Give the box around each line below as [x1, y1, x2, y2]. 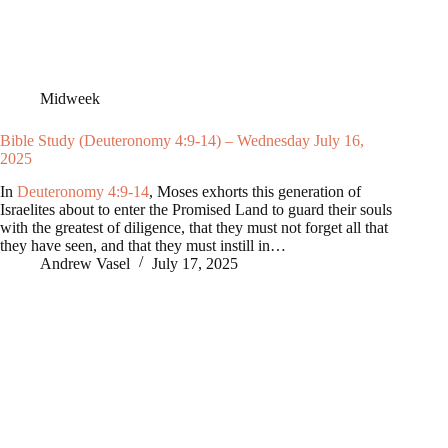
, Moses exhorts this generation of [149, 182, 361, 200]
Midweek [40, 90, 100, 108]
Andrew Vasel [40, 254, 130, 272]
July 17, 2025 [152, 254, 238, 272]
